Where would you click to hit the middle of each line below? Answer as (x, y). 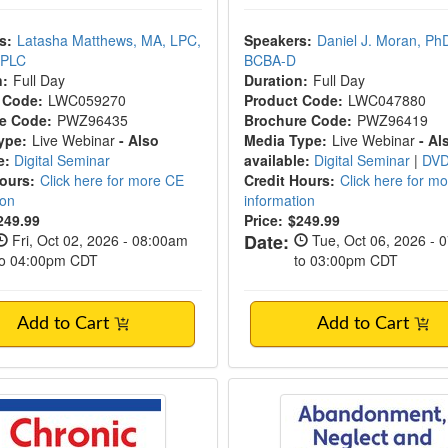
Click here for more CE (112, 180)
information (279, 200)
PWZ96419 (392, 120)
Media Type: (285, 140)
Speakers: (277, 40)
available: (276, 160)
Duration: (275, 80)
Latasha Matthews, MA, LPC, (109, 40)
